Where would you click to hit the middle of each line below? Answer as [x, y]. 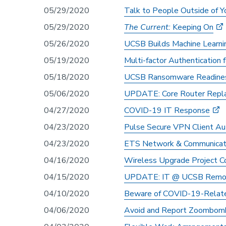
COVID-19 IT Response [167, 110]
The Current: [148, 27]
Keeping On [193, 27]
